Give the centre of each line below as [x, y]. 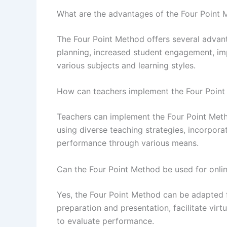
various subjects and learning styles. [126, 65]
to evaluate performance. [105, 221]
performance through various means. [128, 143]
